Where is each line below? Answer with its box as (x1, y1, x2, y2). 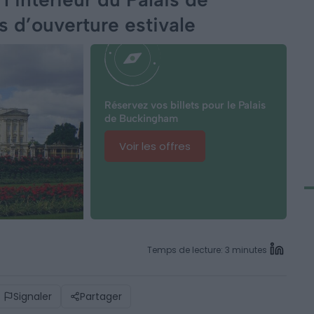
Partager (80, 289, 122, 303)
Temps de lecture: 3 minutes (147, 244, 267, 256)
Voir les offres (119, 139, 191, 154)
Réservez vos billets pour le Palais (104, 99, 266, 112)
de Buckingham (104, 112, 178, 125)
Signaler (13, 289, 52, 303)
